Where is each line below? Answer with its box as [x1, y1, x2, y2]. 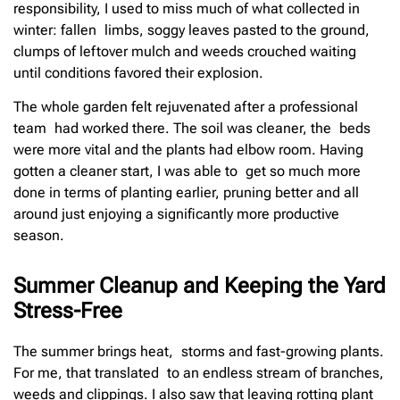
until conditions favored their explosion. [13, 63, 263, 81]
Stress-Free [13, 298, 122, 324]
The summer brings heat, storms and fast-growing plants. [13, 343, 384, 361]
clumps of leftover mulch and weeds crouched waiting [13, 42, 356, 60]
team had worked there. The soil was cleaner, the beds [13, 120, 371, 137]
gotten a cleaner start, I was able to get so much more [13, 162, 361, 180]
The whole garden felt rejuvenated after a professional [13, 98, 358, 116]
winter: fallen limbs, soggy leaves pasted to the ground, [13, 21, 370, 38]
